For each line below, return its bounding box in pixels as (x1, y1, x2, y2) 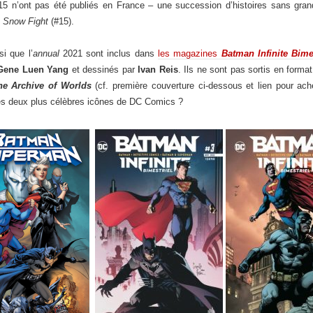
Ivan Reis (138, 64, 178, 75)
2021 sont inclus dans (59, 48, 158, 59)
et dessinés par (68, 64, 138, 75)
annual (32, 48, 59, 59)
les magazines (157, 48, 221, 59)
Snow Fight (3, 16, 48, 27)
